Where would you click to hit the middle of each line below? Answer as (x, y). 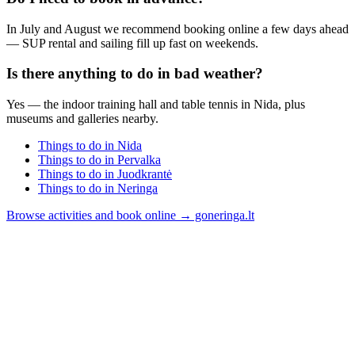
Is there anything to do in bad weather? (135, 74)
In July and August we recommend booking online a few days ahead (177, 29)
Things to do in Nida (90, 146)
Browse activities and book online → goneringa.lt (130, 216)
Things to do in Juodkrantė (105, 174)
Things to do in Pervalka (99, 160)
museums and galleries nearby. (82, 119)
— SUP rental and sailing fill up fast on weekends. (132, 43)
